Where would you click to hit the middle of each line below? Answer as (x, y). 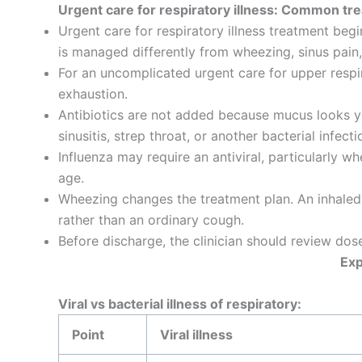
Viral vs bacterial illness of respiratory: (180, 303)
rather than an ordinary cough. (151, 220)
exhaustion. (93, 94)
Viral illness (196, 334)
